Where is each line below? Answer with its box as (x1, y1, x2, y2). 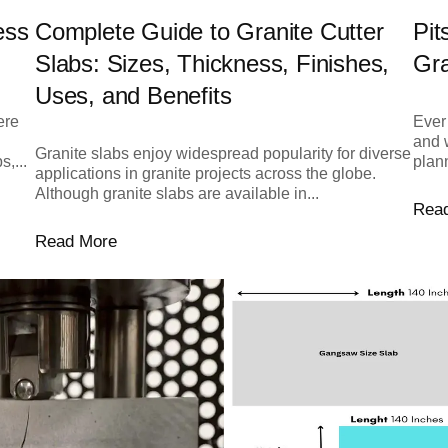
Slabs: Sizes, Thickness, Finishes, (34, 49, 390, 77)
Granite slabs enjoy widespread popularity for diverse (34, 144, 411, 162)
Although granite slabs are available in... (34, 184, 319, 202)
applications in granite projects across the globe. (34, 164, 376, 182)
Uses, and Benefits (34, 81, 232, 109)
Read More (34, 231, 117, 251)
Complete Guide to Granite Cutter (34, 17, 384, 45)
